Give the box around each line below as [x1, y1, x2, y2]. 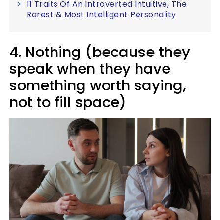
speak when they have [9, 58, 170, 79]
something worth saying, [9, 75, 186, 95]
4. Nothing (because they [9, 42, 190, 62]
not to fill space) [9, 92, 126, 112]
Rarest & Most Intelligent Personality [27, 8, 176, 20]
